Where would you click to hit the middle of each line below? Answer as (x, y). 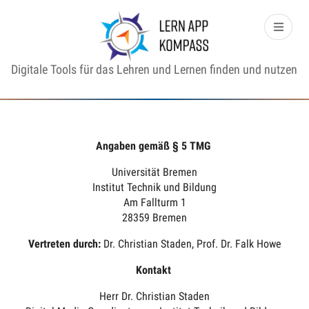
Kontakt (154, 270)
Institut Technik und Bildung (154, 188)
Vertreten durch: (66, 244)
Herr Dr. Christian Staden (154, 297)
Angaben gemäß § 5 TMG (154, 146)
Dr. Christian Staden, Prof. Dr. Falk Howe (192, 244)
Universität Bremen (154, 172)
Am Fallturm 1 (154, 203)
